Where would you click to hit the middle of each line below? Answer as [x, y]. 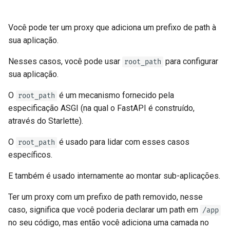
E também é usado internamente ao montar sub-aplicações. [114, 176]
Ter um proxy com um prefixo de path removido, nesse [106, 197]
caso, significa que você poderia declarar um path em [104, 210]
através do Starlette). [46, 121]
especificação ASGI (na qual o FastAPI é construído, [101, 108]
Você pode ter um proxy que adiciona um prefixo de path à [112, 28]
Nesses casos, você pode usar [65, 62]
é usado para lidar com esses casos [123, 142]
